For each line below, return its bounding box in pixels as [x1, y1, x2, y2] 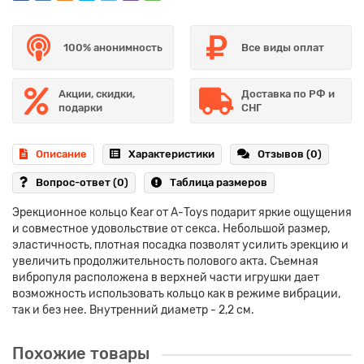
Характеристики [128, 148, 214, 161]
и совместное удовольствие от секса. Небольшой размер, [12, 222, 330, 236]
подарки [58, 102, 103, 115]
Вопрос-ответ [36, 176, 113, 189]
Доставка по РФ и [241, 88, 335, 101]
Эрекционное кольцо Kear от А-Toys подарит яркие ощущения [12, 206, 352, 220]
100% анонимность [63, 41, 162, 54]
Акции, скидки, [58, 88, 136, 101]
